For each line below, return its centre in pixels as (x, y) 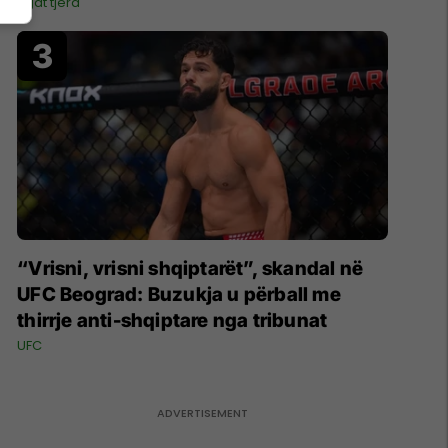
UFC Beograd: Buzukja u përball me (179, 294)
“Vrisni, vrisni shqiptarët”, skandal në (190, 268)
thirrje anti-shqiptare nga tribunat (172, 320)
